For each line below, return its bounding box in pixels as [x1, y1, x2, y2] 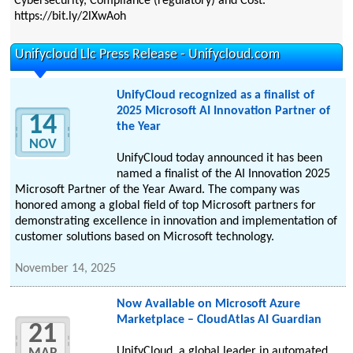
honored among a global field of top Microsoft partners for [15, 199, 317, 213]
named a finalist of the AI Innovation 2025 [116, 168, 330, 181]
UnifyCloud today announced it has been [116, 152, 322, 165]
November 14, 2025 [15, 262, 117, 276]
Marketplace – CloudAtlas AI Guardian [116, 314, 321, 327]
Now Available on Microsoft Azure [116, 298, 300, 311]
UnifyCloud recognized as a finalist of [116, 89, 314, 102]
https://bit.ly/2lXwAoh [13, 10, 126, 24]
